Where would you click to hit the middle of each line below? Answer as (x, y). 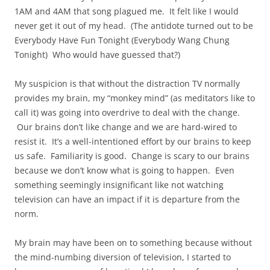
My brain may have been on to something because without (133, 243)
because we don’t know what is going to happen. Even (124, 171)
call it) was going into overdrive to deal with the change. (127, 113)
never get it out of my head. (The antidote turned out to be (134, 26)
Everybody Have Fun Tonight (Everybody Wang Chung (122, 40)
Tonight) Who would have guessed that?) (97, 55)
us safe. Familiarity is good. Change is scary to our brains (132, 156)
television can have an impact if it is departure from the (127, 199)
